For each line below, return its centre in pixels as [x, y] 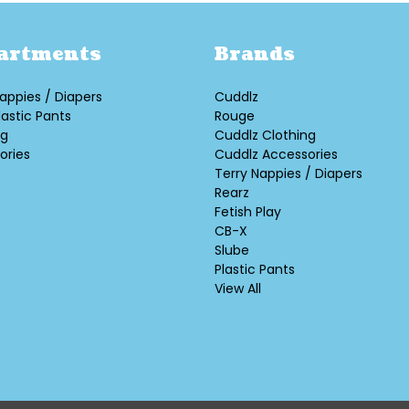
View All [237, 289]
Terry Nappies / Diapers [288, 174]
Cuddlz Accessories [276, 155]
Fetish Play [247, 212]
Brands [254, 55]
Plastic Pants [254, 270]
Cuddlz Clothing [265, 136]
